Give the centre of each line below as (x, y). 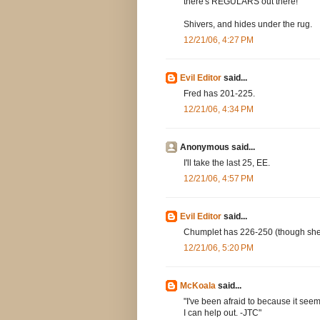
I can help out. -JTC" (222, 313)
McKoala (198, 286)
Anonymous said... (217, 147)
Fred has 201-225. (219, 94)
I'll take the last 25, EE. (227, 163)
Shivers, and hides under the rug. (248, 25)
